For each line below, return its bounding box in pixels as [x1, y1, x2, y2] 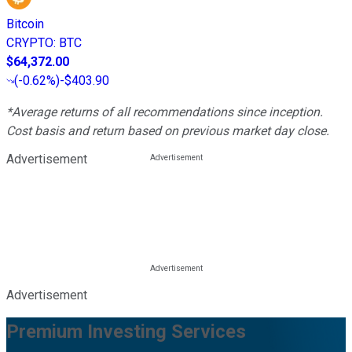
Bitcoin [6, 16, 44, 31]
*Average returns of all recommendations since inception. [6, 104, 323, 119]
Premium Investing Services [6, 320, 246, 343]
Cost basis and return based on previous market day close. [6, 123, 329, 138]
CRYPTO [6, 35, 53, 50]
